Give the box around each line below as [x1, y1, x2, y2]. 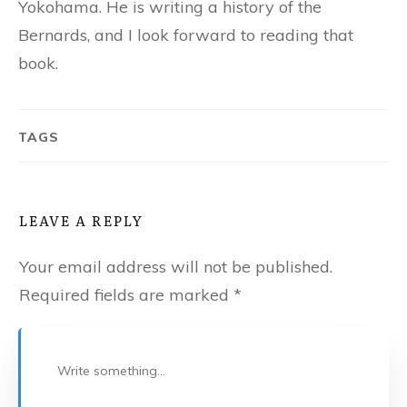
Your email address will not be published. [19, 256, 333, 277]
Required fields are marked [19, 284, 233, 305]
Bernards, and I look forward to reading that [18, 25, 353, 45]
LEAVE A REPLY [19, 210, 144, 231]
